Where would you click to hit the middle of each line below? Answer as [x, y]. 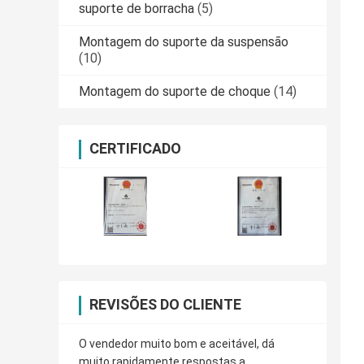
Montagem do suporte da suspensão [184, 42]
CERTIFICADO [135, 149]
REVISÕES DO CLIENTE [165, 305]
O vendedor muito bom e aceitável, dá [177, 344]
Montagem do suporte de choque [175, 92]
